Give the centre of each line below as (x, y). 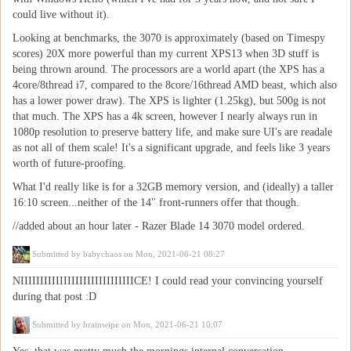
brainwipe (101, 324)
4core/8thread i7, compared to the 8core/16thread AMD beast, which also (175, 85)
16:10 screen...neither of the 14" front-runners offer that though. (156, 203)
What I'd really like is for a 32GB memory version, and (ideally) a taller (173, 187)
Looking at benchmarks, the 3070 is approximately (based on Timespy (169, 38)
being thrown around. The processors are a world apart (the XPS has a (168, 69)
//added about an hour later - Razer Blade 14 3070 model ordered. (159, 226)
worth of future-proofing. (69, 163)
